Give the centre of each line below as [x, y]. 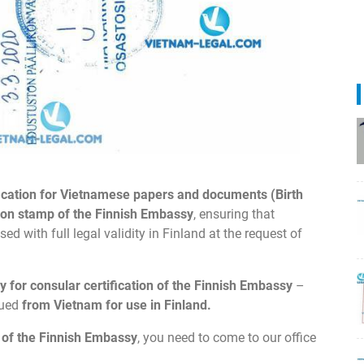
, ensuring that [234, 214]
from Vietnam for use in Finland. [117, 305]
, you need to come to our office [227, 337]
